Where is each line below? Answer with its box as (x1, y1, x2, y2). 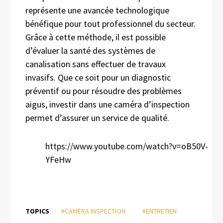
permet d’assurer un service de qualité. (25, 111, 171, 123)
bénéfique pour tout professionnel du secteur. (25, 17, 196, 29)
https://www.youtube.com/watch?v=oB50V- (45, 140, 208, 152)
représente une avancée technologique (25, 4, 169, 16)
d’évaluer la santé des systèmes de (25, 44, 155, 56)
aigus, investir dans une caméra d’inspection (25, 98, 190, 110)
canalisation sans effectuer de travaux (25, 58, 166, 70)
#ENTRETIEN (142, 206, 177, 216)
